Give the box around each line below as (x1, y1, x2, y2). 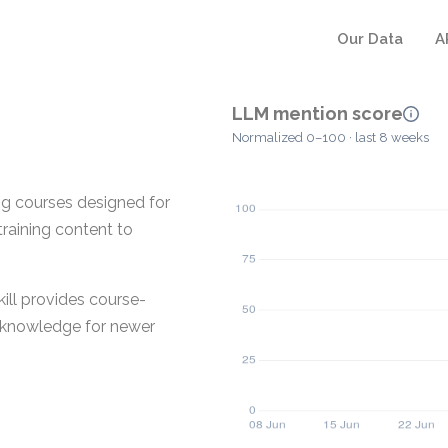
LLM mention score (232, 103, 403, 124)
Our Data (337, 30, 403, 48)
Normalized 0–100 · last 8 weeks (232, 130, 429, 146)
